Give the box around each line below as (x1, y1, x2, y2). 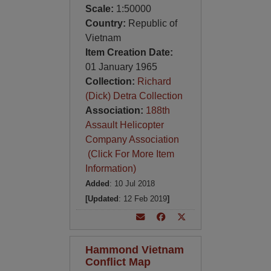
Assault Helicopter (85, 120, 164, 130)
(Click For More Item (85, 149, 174, 159)
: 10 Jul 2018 (109, 179, 155, 188)
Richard (137, 76, 171, 87)
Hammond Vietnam (85, 243, 184, 256)
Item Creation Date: (85, 47, 173, 57)
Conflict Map (85, 255, 151, 268)
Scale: (85, 4, 116, 14)
